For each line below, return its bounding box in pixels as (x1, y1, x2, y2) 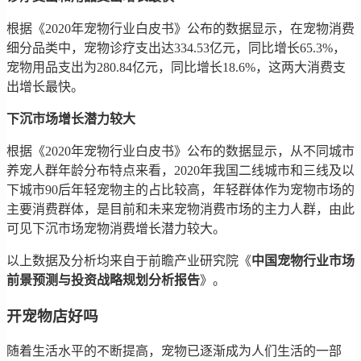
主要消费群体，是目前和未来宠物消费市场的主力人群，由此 (6, 201, 355, 216)
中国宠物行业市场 (251, 253, 355, 268)
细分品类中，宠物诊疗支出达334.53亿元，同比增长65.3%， (6, 40, 346, 55)
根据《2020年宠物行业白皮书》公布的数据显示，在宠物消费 (6, 21, 355, 35)
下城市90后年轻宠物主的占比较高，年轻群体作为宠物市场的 (6, 182, 355, 197)
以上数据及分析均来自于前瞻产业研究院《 (6, 253, 251, 268)
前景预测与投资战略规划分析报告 (6, 272, 200, 287)
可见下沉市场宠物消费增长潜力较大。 (6, 221, 226, 235)
